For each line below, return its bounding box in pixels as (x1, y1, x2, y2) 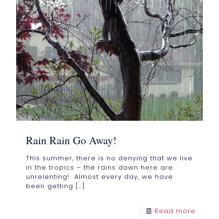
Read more (154, 206, 196, 216)
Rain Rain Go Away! (26, 133, 116, 148)
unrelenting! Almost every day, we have (26, 172, 173, 182)
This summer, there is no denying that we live (26, 153, 193, 163)
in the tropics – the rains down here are (26, 163, 173, 173)
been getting (26, 181, 73, 191)
